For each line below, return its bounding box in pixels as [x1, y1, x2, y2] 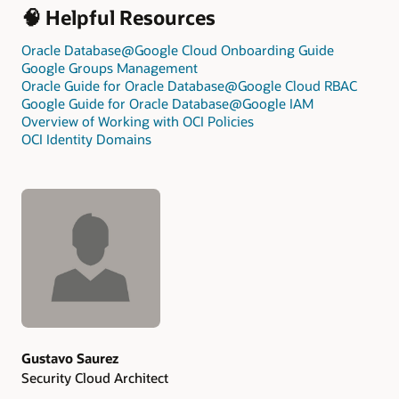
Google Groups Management [21, 58, 198, 77]
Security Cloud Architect [21, 369, 168, 387]
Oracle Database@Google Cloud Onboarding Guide [21, 40, 334, 59]
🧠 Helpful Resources [21, 4, 216, 31]
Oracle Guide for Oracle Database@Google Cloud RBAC [21, 76, 357, 94]
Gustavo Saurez [21, 349, 118, 368]
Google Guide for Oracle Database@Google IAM [21, 94, 313, 112]
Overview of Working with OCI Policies [21, 111, 254, 130]
